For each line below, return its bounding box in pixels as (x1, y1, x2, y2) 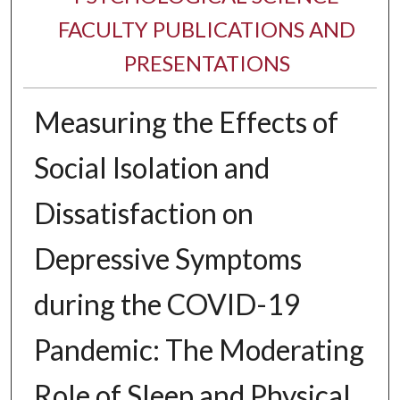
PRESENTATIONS (123, 50, 290, 77)
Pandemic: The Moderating (33, 332, 364, 368)
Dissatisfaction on (33, 196, 254, 231)
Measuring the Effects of (33, 104, 338, 140)
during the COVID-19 (33, 287, 301, 322)
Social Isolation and (33, 150, 270, 186)
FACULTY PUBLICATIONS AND (58, 16, 356, 43)
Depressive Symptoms (33, 241, 302, 277)
